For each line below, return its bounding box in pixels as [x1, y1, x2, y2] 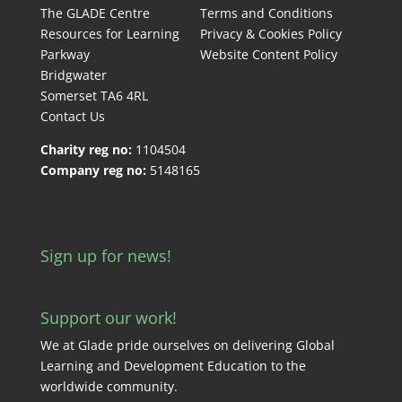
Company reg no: [39, 162, 146, 179]
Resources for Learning [39, 25, 179, 42]
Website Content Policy [199, 46, 337, 63]
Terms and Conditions [199, 4, 333, 22]
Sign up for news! [39, 245, 171, 267]
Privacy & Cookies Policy [199, 25, 342, 42]
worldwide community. [39, 378, 178, 396]
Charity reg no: [39, 141, 132, 158]
